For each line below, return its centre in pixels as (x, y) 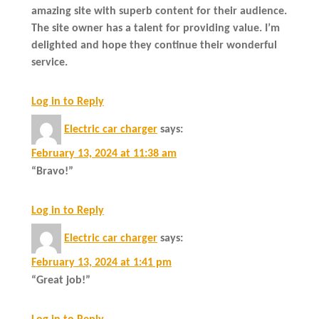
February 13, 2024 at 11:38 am (104, 153)
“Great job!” (61, 280)
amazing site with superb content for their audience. (159, 11)
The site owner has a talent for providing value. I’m (156, 28)
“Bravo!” (52, 171)
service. (49, 62)
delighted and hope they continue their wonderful (154, 45)
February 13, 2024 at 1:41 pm (101, 262)
